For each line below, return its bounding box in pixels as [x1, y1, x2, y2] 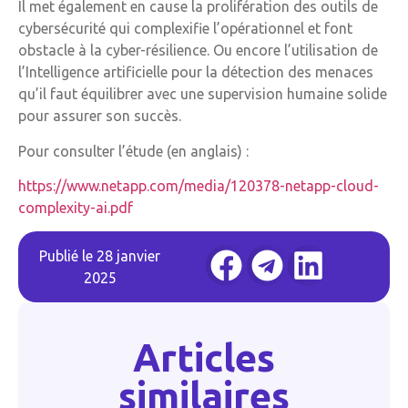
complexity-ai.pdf [18, 199, 133, 216]
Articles [133, 336, 275, 380]
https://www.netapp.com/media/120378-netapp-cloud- [18, 177, 379, 194]
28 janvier [97, 248, 160, 265]
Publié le [39, 248, 97, 265]
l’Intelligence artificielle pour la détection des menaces [18, 64, 373, 81]
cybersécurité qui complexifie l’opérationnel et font [18, 20, 352, 37]
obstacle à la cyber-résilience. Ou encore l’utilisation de [18, 42, 378, 59]
